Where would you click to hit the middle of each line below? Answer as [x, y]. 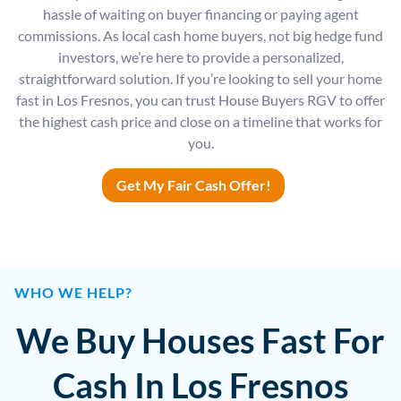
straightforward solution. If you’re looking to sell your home [200, 79]
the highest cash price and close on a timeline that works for [200, 122]
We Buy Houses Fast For [200, 341]
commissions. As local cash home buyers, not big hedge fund [200, 36]
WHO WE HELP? [73, 293]
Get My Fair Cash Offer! [193, 185]
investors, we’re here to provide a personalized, [200, 57]
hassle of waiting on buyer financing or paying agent [200, 14]
